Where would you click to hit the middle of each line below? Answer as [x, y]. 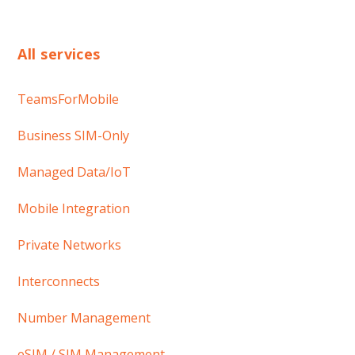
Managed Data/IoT [74, 172]
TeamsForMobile [69, 99]
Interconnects [59, 281]
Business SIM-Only [74, 136]
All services [59, 54]
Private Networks [70, 245]
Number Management [84, 318]
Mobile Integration [74, 208]
